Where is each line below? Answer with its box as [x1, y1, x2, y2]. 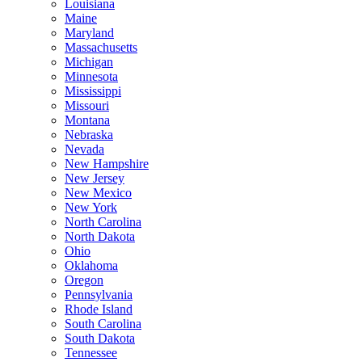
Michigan [65, 55, 113, 69]
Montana [65, 113, 110, 127]
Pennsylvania [65, 288, 133, 301]
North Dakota [65, 229, 135, 243]
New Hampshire [65, 157, 149, 170]
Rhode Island [65, 302, 133, 316]
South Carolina [65, 317, 141, 330]
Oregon [65, 273, 103, 287]
